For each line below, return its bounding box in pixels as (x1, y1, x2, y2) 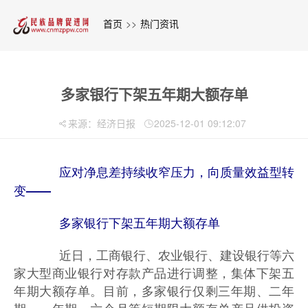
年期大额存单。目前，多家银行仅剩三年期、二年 (14, 280, 294, 299)
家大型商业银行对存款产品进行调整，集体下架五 (14, 263, 294, 281)
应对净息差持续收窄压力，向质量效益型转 (34, 162, 294, 181)
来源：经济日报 (68, 115, 135, 130)
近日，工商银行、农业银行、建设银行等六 (34, 245, 294, 263)
